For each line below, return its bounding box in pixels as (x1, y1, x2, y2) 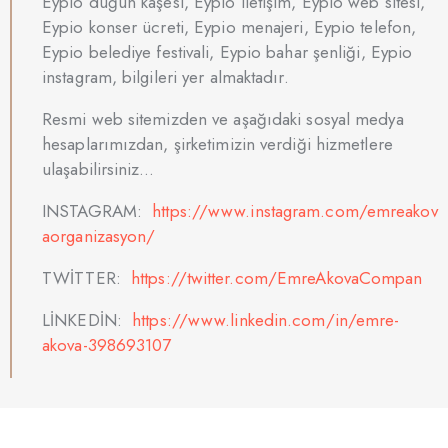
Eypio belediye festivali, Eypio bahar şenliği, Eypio (42, 39, 413, 64)
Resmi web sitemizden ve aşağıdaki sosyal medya (42, 106, 404, 131)
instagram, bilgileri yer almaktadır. (42, 64, 289, 89)
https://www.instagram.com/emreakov (152, 198, 438, 223)
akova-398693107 (42, 332, 172, 357)
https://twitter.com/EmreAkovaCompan (131, 265, 423, 290)
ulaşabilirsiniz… (42, 156, 155, 181)
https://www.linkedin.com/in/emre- (132, 307, 400, 332)
